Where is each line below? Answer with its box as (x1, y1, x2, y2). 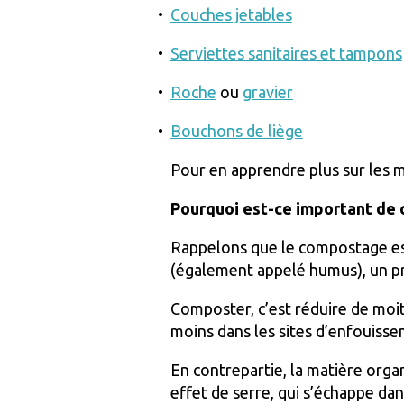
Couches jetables (170, 5, 292, 23)
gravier (242, 82, 293, 101)
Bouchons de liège (170, 121, 303, 140)
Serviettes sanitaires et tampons (170, 43, 402, 62)
